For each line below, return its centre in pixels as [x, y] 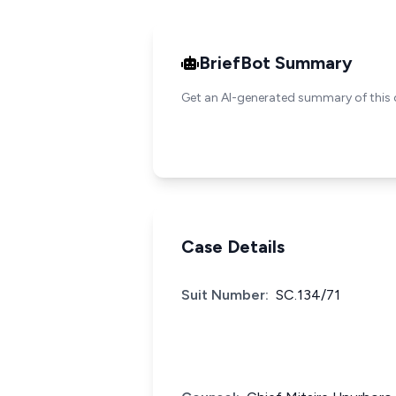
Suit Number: [225, 295]
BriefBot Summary [276, 63]
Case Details [233, 247]
